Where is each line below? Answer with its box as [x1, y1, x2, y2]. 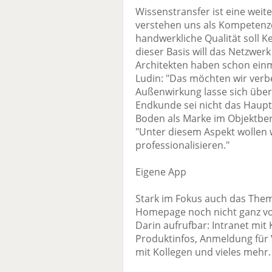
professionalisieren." [135, 138, 229, 152]
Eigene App [135, 165, 186, 179]
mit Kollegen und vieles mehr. [135, 245, 271, 259]
